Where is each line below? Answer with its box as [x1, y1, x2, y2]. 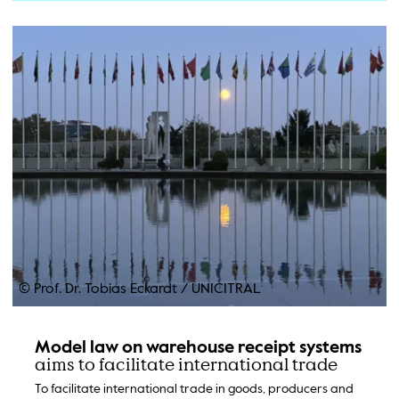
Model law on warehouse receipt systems [34, 338, 362, 356]
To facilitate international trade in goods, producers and [34, 382, 354, 395]
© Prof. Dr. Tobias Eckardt [19, 282, 181, 297]
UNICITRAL [188, 282, 261, 297]
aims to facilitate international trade [34, 353, 338, 376]
